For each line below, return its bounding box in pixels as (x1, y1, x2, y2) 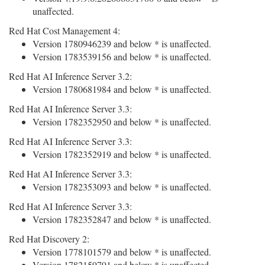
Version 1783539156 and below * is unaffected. (33, 50, 211, 63)
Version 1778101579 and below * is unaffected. (33, 245, 211, 258)
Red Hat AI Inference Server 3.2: (9, 70, 132, 82)
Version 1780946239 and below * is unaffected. (33, 37, 211, 50)
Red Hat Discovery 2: (9, 232, 89, 245)
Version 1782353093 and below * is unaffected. (33, 180, 211, 193)
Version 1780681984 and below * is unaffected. (33, 83, 211, 95)
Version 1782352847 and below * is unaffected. (33, 213, 211, 225)
